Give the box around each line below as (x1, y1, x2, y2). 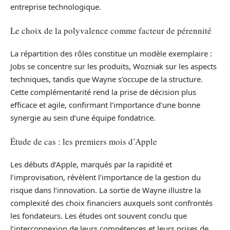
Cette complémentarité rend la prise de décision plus (10, 87, 196, 97)
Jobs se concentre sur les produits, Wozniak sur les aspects (10, 61, 217, 71)
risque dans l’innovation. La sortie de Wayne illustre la (10, 185, 201, 195)
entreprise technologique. (10, 2, 101, 12)
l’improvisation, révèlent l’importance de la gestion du (10, 172, 201, 182)
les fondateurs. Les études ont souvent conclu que (10, 210, 187, 221)
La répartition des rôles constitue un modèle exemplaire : (10, 48, 212, 59)
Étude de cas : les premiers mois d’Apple (10, 135, 157, 147)
